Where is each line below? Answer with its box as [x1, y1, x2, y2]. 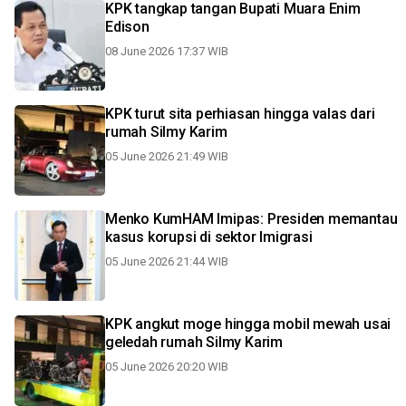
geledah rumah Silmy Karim [105, 333, 283, 351]
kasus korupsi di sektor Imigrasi [105, 228, 313, 246]
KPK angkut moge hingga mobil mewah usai [105, 315, 391, 333]
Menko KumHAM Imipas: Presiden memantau [105, 210, 398, 227]
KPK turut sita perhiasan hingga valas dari [105, 105, 375, 122]
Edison [105, 18, 150, 35]
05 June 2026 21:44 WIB [105, 255, 228, 268]
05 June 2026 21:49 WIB [105, 150, 228, 163]
